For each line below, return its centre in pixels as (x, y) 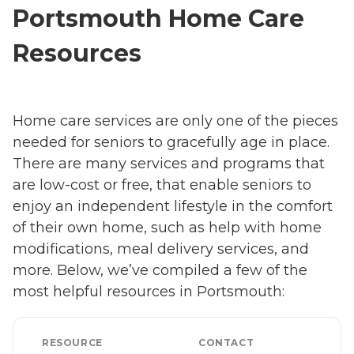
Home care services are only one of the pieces (175, 121)
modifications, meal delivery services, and (161, 249)
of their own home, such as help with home (167, 228)
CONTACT (226, 343)
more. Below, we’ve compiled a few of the (160, 271)
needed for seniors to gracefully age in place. (171, 143)
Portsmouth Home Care (158, 18)
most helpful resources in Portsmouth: (149, 292)
